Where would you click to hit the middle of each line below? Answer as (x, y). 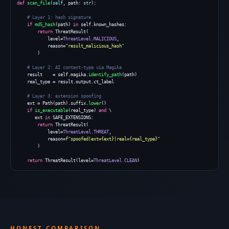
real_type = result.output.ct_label (65, 82)
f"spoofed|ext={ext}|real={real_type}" (113, 139)
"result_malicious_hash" (95, 46)
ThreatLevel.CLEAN (115, 161)
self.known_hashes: (102, 25)
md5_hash (45, 25)
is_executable (51, 110)
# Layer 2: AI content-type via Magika (74, 67)
